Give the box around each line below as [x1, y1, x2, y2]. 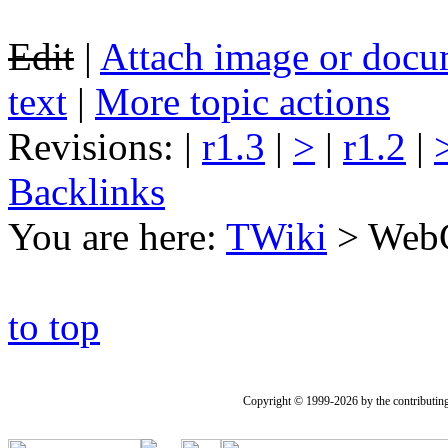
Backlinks [8, 170, 165, 213]
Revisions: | [8, 125, 202, 168]
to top [8, 305, 100, 348]
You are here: [8, 215, 226, 258]
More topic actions [95, 80, 390, 123]
